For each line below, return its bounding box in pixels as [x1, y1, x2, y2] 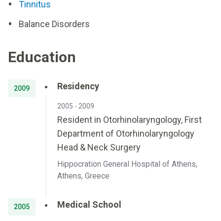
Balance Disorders [19, 19, 90, 29]
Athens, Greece [57, 171, 110, 181]
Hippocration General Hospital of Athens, [57, 159, 197, 169]
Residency [57, 81, 99, 91]
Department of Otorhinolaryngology [57, 128, 194, 139]
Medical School [57, 199, 121, 210]
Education [8, 48, 76, 66]
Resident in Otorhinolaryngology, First [57, 114, 202, 125]
